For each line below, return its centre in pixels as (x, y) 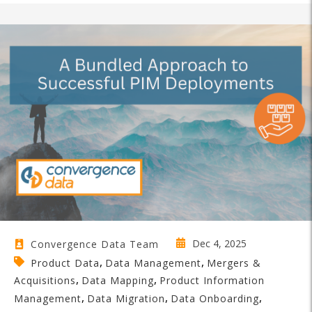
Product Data (65, 263)
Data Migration (126, 298)
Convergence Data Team (95, 244)
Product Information (212, 280)
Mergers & (234, 263)
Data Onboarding (215, 298)
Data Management (153, 263)
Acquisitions (45, 280)
